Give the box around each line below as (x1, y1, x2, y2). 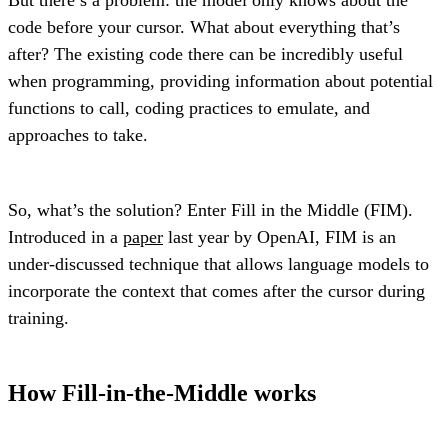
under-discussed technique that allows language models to (8, 253, 429, 274)
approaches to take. (8, 124, 148, 145)
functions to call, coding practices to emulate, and (8, 97, 370, 118)
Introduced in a (8, 226, 123, 247)
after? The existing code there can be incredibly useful (8, 43, 403, 64)
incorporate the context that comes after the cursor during (8, 280, 425, 301)
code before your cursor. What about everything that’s (8, 16, 400, 37)
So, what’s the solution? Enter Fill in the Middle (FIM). (8, 199, 413, 220)
